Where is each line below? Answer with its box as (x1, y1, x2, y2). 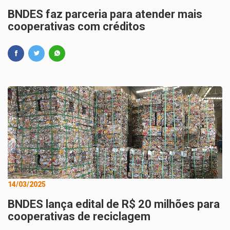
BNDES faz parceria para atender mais (8, 8, 202, 21)
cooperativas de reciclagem (8, 210, 150, 223)
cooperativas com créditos (8, 20, 145, 33)
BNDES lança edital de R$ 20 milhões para (8, 198, 220, 210)
